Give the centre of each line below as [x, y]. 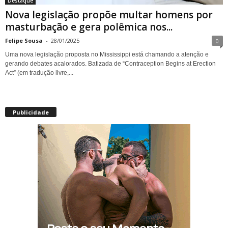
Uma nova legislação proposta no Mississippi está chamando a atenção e [107, 55]
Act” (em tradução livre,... [39, 73]
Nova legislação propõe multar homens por [109, 15]
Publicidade [31, 112]
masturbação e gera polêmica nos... [89, 27]
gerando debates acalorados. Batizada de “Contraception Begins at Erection [110, 64]
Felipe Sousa [24, 41]
